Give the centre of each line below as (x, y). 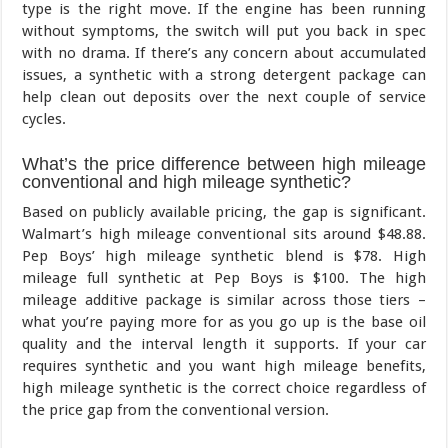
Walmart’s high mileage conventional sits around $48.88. (224, 233)
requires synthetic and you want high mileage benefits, (224, 365)
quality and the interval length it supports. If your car (224, 343)
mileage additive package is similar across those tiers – (224, 299)
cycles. (44, 118)
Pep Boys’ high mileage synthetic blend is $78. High (224, 255)
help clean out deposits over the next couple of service (224, 96)
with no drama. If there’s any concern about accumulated (224, 52)
